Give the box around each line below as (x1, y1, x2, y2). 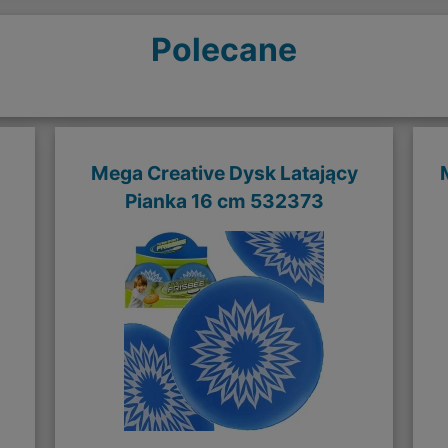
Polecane (151, 29, 297, 69)
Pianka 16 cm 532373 (124, 188, 324, 213)
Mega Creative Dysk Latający (90, 160, 358, 185)
